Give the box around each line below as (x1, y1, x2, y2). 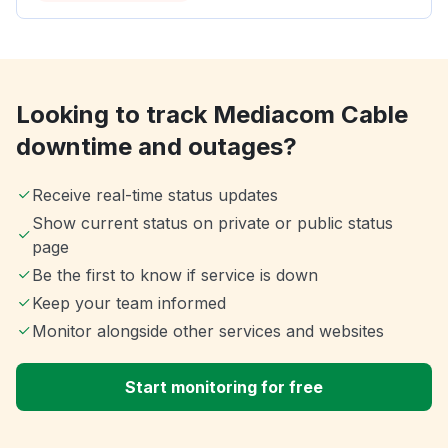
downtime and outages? (16, 132, 297, 162)
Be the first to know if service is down (32, 265, 318, 286)
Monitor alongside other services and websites (32, 321, 384, 342)
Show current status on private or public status (31, 213, 393, 234)
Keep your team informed (32, 293, 226, 314)
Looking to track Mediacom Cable (16, 100, 408, 130)
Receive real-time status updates (32, 185, 278, 206)
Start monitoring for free (125, 377, 323, 398)
